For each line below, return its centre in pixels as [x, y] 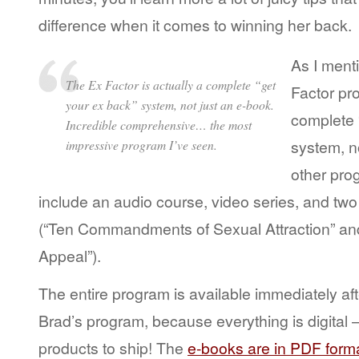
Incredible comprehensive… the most [159, 125]
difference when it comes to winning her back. [195, 24]
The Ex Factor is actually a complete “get [171, 85]
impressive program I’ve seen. [141, 145]
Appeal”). [70, 255]
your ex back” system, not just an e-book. [170, 105]
